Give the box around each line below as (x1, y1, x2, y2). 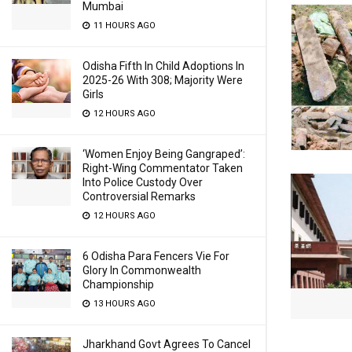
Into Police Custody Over (82, 176, 203, 189)
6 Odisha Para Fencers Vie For (82, 250, 229, 262)
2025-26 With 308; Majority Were (82, 74, 243, 86)
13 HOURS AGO (91, 299, 156, 309)
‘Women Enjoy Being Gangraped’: (82, 148, 245, 160)
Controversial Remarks (82, 190, 196, 203)
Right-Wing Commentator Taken (82, 162, 243, 174)
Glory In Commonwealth (82, 264, 201, 277)
